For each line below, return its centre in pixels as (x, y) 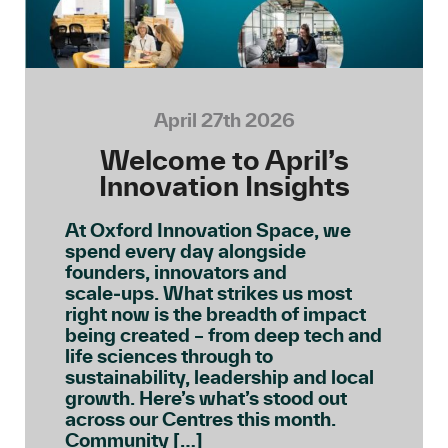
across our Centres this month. (200, 419)
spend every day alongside (185, 251)
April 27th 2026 (224, 120)
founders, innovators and (176, 272)
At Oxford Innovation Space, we (208, 230)
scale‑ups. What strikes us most (208, 293)
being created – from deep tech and (223, 335)
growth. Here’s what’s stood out (206, 398)
